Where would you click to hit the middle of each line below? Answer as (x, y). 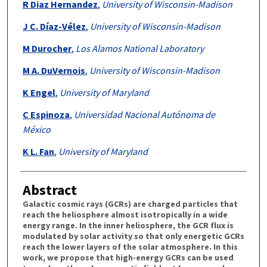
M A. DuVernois (54, 70)
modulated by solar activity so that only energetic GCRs (133, 236)
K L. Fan (38, 151)
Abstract (49, 190)
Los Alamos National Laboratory (139, 48)
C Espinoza (46, 114)
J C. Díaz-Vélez (54, 26)
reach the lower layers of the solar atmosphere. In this (130, 246)
